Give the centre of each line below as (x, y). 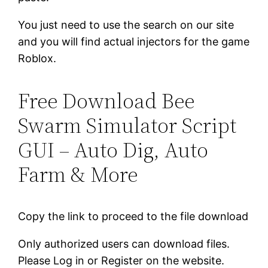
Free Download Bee (106, 100)
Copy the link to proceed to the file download (133, 216)
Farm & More (78, 174)
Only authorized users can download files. (124, 243)
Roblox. (37, 58)
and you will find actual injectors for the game (134, 41)
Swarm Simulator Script (127, 125)
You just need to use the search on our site (126, 25)
